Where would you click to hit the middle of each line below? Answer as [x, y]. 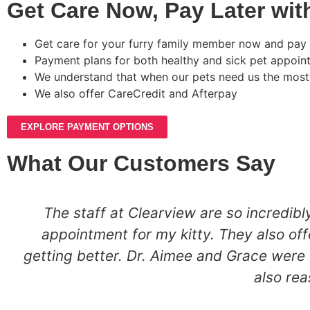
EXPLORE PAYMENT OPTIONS [87, 127]
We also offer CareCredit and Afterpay [136, 94]
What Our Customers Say [141, 164]
